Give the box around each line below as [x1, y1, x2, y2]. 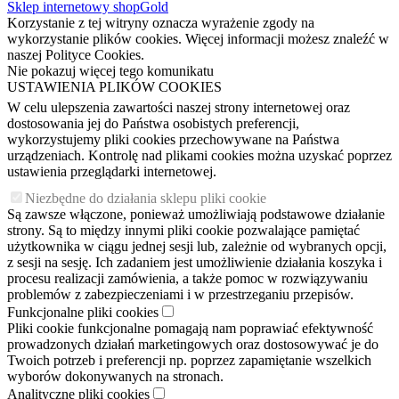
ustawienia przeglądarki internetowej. [7, 164, 216, 180]
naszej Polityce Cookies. [7, 47, 144, 63]
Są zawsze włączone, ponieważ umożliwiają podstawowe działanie [7, 207, 385, 223]
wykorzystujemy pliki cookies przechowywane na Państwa [7, 132, 339, 148]
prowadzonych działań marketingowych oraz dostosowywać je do [7, 337, 379, 353]
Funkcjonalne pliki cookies [7, 305, 159, 321]
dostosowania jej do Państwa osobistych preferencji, [7, 116, 299, 132]
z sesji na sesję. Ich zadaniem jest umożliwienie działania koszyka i [7, 255, 382, 271]
